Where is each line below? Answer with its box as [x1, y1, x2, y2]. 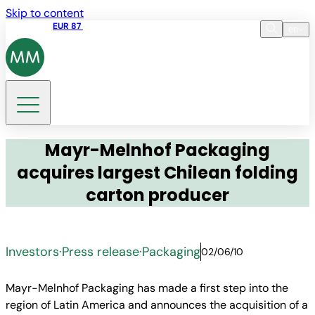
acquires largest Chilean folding [17, 161, 298, 184]
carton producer [86, 184, 229, 207]
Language [238, 55, 277, 65]
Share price [6, 20, 53, 32]
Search [6, 125, 41, 140]
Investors [6, 243, 59, 260]
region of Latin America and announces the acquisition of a [6, 297, 308, 312]
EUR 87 [53, 20, 83, 32]
